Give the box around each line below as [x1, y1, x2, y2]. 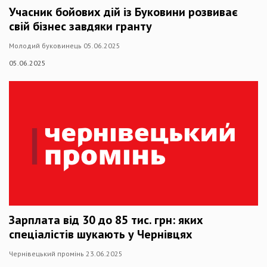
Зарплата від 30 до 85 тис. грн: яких [9, 212, 203, 228]
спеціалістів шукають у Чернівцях [9, 226, 193, 242]
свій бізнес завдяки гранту [9, 18, 152, 34]
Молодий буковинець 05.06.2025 [9, 41, 120, 50]
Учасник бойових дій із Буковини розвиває [9, 4, 238, 20]
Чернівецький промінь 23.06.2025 [9, 249, 123, 258]
